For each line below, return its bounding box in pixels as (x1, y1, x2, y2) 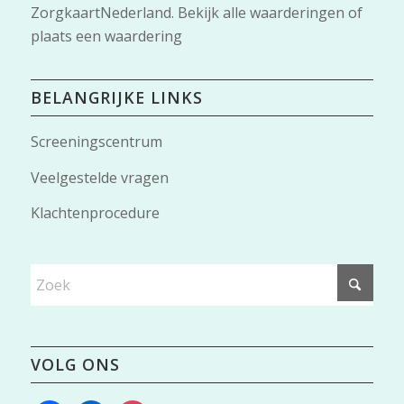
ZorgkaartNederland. (30, 3, 178, 23)
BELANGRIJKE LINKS (30, 86, 203, 108)
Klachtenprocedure (30, 203, 160, 224)
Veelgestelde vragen (30, 167, 169, 188)
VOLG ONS (30, 353, 120, 375)
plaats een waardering (30, 26, 182, 47)
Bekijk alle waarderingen (177, 3, 344, 23)
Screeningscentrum (30, 131, 162, 151)
